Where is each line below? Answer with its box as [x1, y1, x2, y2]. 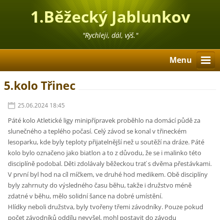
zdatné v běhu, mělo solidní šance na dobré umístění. [8, 192, 163, 201]
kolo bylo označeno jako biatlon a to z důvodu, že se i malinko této [8, 148, 202, 158]
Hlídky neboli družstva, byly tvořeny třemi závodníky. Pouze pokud [8, 202, 204, 212]
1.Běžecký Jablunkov [30, 6, 190, 27]
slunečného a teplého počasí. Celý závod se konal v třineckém [8, 127, 187, 136]
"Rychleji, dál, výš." [82, 30, 138, 40]
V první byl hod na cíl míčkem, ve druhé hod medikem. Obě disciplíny [8, 170, 208, 179]
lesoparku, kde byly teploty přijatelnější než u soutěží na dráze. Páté [8, 137, 205, 147]
